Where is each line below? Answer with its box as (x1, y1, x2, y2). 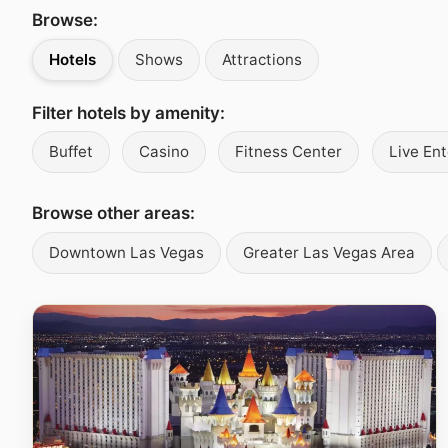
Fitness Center (235, 142, 343, 162)
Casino (139, 142, 190, 162)
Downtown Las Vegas (49, 242, 204, 262)
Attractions (222, 49, 302, 69)
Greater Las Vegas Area (243, 242, 415, 262)
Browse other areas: (32, 203, 195, 224)
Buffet (49, 142, 93, 162)
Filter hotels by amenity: (32, 102, 225, 123)
